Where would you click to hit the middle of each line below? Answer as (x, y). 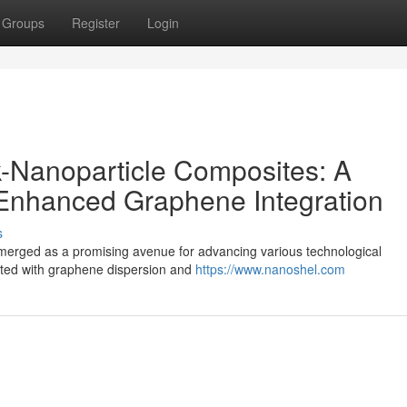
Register (96, 23)
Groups (23, 23)
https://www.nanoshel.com (270, 269)
